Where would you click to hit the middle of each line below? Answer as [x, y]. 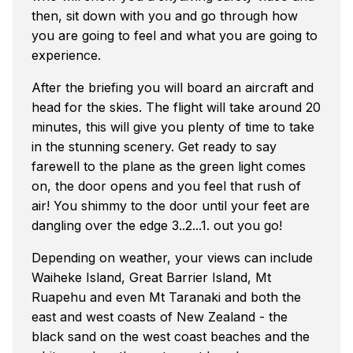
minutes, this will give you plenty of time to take [173, 126]
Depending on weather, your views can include [172, 257]
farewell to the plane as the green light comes [169, 166]
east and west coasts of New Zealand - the [160, 316]
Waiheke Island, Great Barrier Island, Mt [151, 277]
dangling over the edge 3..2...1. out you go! [157, 225]
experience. [66, 55]
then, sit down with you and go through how [165, 15]
